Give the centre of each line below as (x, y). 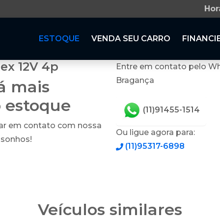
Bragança (135, 80)
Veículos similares (110, 209)
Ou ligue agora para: (155, 132)
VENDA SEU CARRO (131, 39)
